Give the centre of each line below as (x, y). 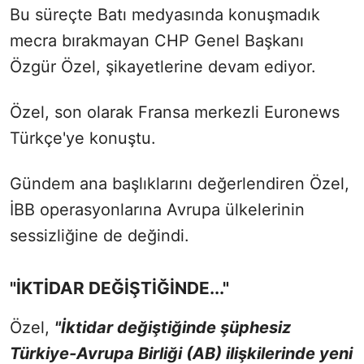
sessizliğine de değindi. (100, 235)
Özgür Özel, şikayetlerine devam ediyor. (163, 66)
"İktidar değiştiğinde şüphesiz (173, 327)
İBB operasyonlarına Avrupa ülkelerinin (157, 209)
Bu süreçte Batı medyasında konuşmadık (165, 14)
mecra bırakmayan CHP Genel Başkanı (157, 40)
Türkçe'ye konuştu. (83, 138)
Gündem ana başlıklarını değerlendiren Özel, (180, 183)
